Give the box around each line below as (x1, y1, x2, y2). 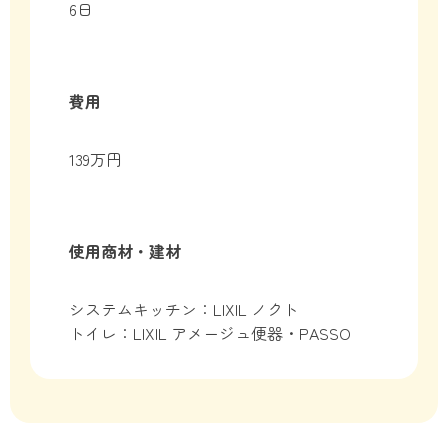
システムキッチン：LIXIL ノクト (68, 297, 299, 322)
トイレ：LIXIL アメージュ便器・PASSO (68, 321, 351, 346)
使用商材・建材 (68, 239, 181, 264)
